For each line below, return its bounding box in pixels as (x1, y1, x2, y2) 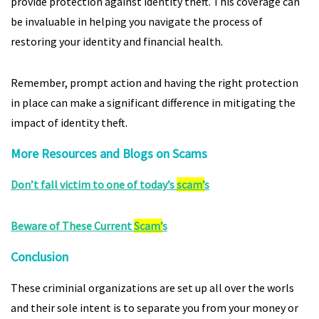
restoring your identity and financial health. (11, 34, 223, 48)
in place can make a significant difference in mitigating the (11, 95, 296, 110)
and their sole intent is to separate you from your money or (11, 300, 298, 315)
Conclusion (11, 249, 68, 265)
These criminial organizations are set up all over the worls (11, 281, 294, 295)
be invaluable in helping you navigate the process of (11, 14, 263, 28)
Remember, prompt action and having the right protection (11, 75, 298, 90)
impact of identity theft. (11, 115, 127, 130)
